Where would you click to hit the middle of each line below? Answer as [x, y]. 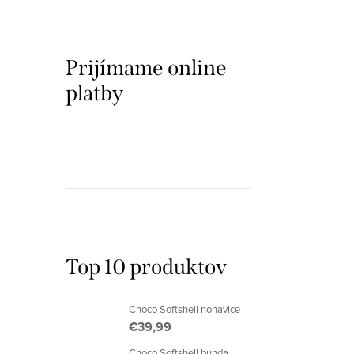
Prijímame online [146, 68]
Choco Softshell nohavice [185, 309]
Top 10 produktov [146, 267]
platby [94, 93]
